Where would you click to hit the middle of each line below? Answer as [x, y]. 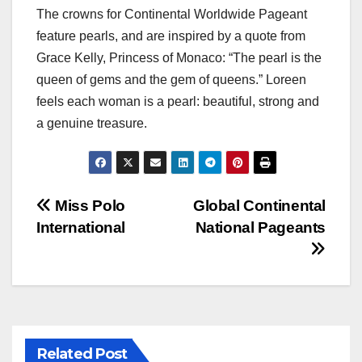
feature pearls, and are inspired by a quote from [171, 36]
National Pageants [260, 228]
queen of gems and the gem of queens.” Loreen [171, 80]
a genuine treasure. [92, 124]
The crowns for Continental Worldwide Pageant [172, 15]
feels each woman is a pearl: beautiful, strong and [178, 102]
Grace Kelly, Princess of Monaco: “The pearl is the [179, 58]
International [81, 228]
